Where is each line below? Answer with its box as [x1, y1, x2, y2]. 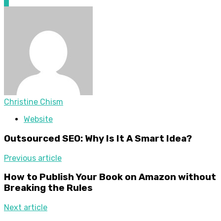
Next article [4, 203, 47, 212]
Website [24, 114, 53, 124]
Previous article [4, 153, 62, 163]
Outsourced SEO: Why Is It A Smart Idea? [4, 133, 192, 144]
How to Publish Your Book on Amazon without [4, 172, 216, 183]
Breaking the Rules [4, 183, 93, 194]
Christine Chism [4, 97, 63, 107]
